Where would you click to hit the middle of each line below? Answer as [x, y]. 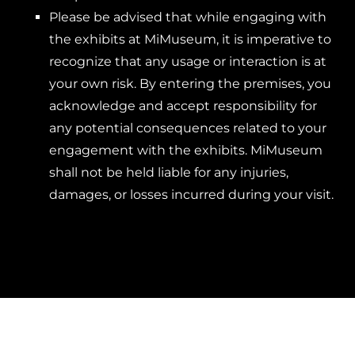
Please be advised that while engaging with [187, 17]
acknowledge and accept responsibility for [183, 106]
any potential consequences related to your [187, 128]
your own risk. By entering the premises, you [190, 84]
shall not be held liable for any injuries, [168, 172]
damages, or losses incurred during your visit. [191, 195]
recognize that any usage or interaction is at [187, 61]
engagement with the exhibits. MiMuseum [185, 150]
